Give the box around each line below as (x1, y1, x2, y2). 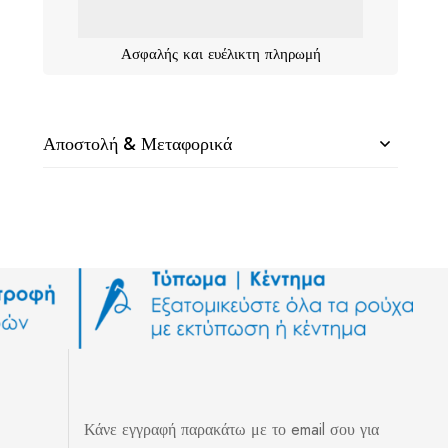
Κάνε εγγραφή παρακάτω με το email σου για (84, 418, 380, 442)
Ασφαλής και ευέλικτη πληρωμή (120, 42, 321, 65)
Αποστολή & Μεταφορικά (43, 130, 233, 157)
